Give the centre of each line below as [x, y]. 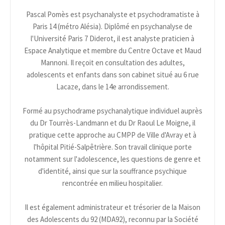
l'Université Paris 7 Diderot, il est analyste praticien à [113, 39]
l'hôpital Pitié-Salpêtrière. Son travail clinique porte [113, 147]
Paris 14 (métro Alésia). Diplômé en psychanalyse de [113, 27]
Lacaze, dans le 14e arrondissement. [113, 87]
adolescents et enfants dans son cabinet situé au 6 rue [113, 75]
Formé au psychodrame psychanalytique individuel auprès [113, 111]
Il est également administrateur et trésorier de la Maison [113, 207]
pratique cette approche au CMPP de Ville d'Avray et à [113, 135]
